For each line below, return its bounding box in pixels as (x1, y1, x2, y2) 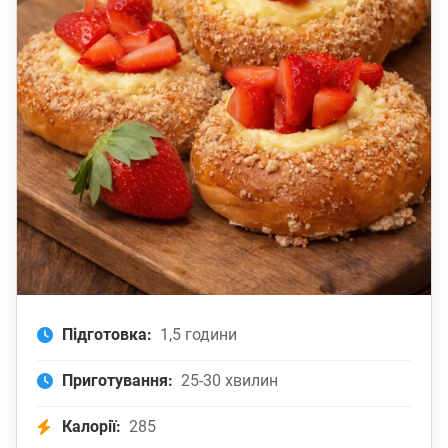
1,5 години (160, 325, 237, 345)
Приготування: (62, 371, 173, 391)
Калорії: (62, 417, 121, 437)
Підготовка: (62, 325, 152, 345)
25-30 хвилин (181, 371, 278, 391)
